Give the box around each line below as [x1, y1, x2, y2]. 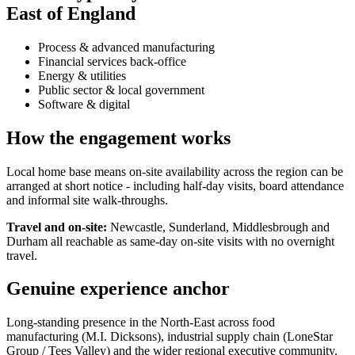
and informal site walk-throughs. [6, 193, 168, 207]
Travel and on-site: [6, 219, 107, 234]
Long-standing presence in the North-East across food [6, 315, 275, 330]
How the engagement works [6, 127, 231, 148]
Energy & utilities [38, 68, 126, 82]
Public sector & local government [38, 82, 204, 97]
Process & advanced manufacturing [38, 40, 215, 54]
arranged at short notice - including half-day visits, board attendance [6, 178, 344, 193]
